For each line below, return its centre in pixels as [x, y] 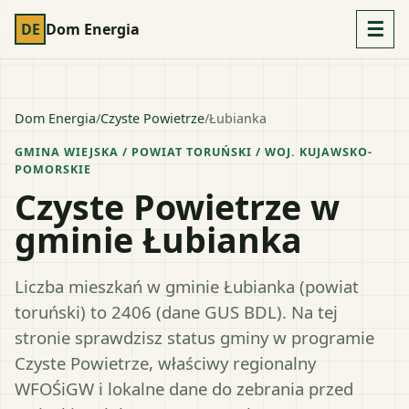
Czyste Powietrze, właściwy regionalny [165, 362]
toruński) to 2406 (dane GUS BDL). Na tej [176, 311]
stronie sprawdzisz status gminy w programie [194, 337]
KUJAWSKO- [336, 152]
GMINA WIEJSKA [67, 152]
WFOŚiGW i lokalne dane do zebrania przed [184, 388]
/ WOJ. [275, 152]
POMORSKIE [53, 169]
